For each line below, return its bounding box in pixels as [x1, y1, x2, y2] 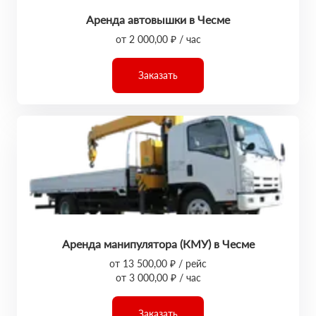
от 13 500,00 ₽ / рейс [109, 257, 207, 269]
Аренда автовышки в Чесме [86, 13, 230, 26]
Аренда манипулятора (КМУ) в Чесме [61, 237, 255, 250]
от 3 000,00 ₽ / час [115, 272, 201, 284]
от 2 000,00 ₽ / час [115, 33, 201, 45]
